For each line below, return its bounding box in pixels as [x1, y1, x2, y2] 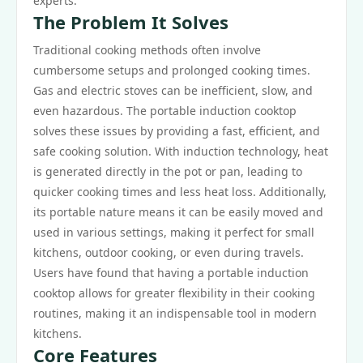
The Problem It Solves [33, 10, 228, 34]
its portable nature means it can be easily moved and [33, 204, 323, 220]
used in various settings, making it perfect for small [33, 224, 314, 240]
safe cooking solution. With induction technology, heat [33, 143, 328, 159]
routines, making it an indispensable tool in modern [33, 305, 317, 321]
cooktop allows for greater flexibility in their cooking [33, 285, 315, 301]
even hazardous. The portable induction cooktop [33, 103, 297, 118]
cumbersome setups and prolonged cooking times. [33, 62, 310, 78]
